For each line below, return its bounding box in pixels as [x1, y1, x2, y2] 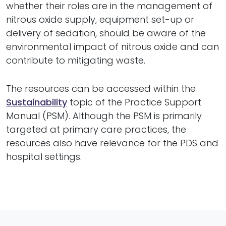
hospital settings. [6, 150, 82, 163]
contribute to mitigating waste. [6, 54, 145, 67]
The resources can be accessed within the [6, 82, 196, 95]
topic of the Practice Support [67, 95, 201, 108]
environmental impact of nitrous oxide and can [6, 40, 219, 53]
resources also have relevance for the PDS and [6, 136, 218, 149]
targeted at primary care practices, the [6, 123, 186, 136]
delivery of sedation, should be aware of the [6, 27, 206, 40]
